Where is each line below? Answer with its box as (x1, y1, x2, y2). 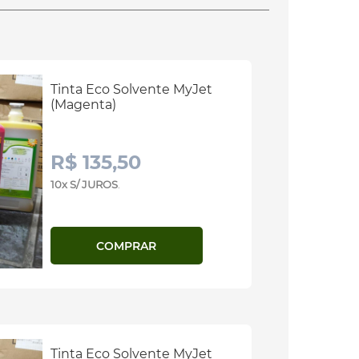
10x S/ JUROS (50, 178, 118, 191)
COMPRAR (96, 238, 156, 253)
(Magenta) (50, 97, 116, 112)
